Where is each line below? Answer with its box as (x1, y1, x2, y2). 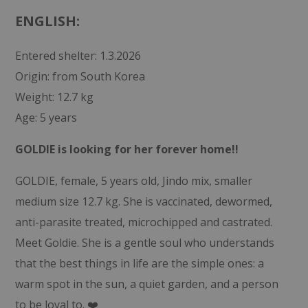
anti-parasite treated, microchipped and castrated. (14, 214, 272, 230)
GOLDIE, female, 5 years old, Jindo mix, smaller (14, 173, 252, 188)
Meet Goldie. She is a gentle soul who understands (14, 234, 274, 250)
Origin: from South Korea (14, 68, 145, 84)
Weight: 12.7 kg (14, 89, 93, 104)
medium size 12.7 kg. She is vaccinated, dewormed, (14, 193, 272, 209)
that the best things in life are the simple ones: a (14, 255, 264, 271)
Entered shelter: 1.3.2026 (14, 47, 141, 63)
